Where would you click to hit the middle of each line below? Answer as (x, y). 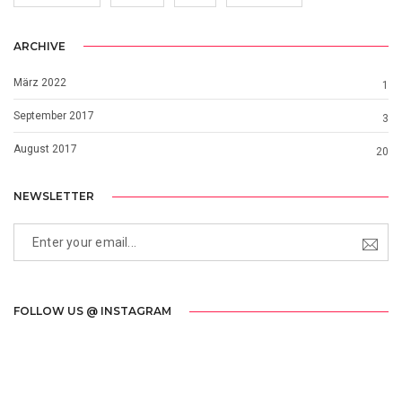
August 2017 (45, 149)
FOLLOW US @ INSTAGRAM (92, 311)
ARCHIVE (39, 46)
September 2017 (54, 115)
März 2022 (40, 82)
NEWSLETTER (54, 197)
